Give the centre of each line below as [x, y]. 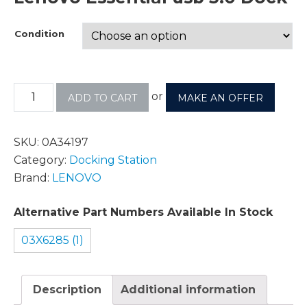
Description [67, 289]
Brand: [33, 177]
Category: [41, 160]
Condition [39, 33]
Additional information [188, 289]
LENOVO [77, 177]
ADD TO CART [103, 98]
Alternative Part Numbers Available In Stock [143, 212]
